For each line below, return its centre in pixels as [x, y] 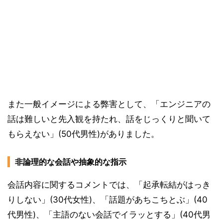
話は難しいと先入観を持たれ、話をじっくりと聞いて [109, 119]
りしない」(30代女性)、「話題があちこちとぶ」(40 [108, 200]
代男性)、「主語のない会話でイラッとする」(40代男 [109, 215]
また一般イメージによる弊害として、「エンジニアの [109, 104]
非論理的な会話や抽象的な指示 [71, 162]
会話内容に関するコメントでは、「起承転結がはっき [109, 185]
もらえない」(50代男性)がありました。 [83, 134]
